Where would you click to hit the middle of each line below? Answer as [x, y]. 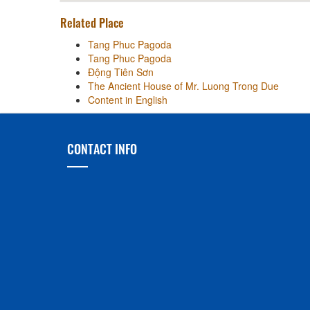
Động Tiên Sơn [121, 72]
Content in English [128, 99]
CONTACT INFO [102, 148]
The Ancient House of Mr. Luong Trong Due [183, 85]
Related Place [92, 22]
